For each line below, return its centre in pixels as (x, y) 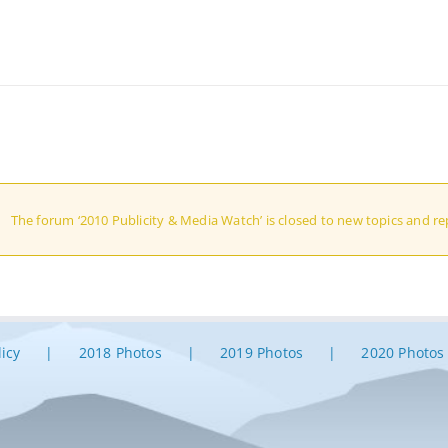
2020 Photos (403, 352)
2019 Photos (262, 352)
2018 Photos (120, 352)
